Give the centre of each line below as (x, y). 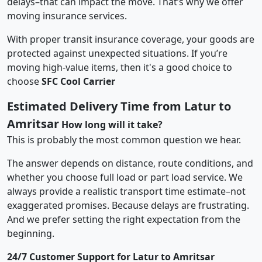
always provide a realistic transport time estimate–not (126, 191)
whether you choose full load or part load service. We (125, 177)
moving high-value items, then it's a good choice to (120, 67)
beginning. (31, 233)
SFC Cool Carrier (78, 81)
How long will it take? (112, 124)
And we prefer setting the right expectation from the (124, 219)
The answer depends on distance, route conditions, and (130, 163)
